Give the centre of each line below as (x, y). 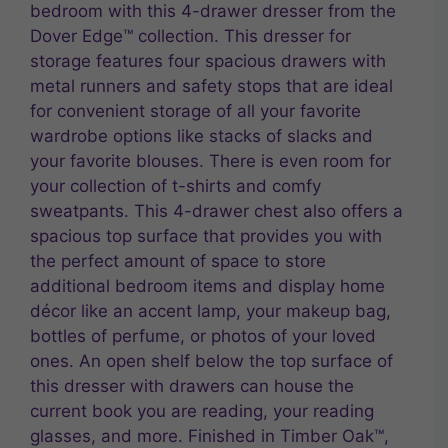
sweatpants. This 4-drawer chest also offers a (216, 210)
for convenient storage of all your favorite (195, 110)
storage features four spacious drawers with (208, 60)
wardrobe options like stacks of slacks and (201, 135)
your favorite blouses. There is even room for (210, 160)
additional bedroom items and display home (207, 285)
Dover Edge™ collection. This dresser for (190, 35)
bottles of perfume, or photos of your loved (203, 335)
